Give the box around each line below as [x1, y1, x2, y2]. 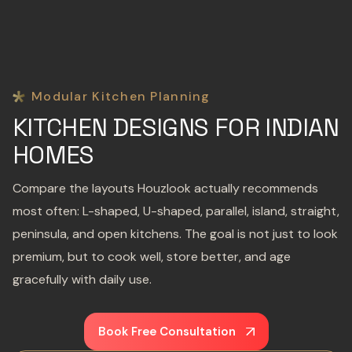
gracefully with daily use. [13, 271, 152, 288]
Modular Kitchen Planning [31, 88, 211, 104]
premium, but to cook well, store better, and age [13, 248, 291, 265]
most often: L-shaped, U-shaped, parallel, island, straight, [13, 203, 339, 219]
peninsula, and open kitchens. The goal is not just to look [13, 225, 338, 242]
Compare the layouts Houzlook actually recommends [13, 180, 318, 196]
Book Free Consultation [97, 324, 236, 339]
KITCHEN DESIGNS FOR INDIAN [13, 112, 339, 143]
